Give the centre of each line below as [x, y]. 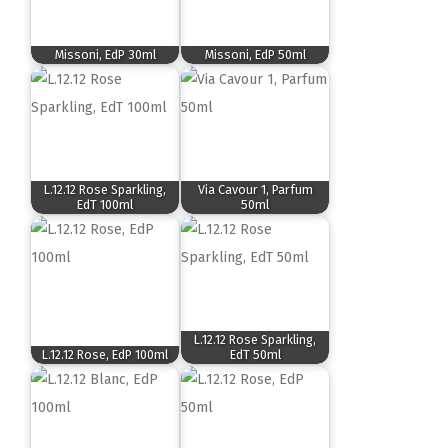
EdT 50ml [255, 355]
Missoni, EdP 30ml [105, 55]
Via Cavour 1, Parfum [255, 190]
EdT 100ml [105, 205]
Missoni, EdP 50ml [255, 55]
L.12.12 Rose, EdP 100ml [105, 355]
